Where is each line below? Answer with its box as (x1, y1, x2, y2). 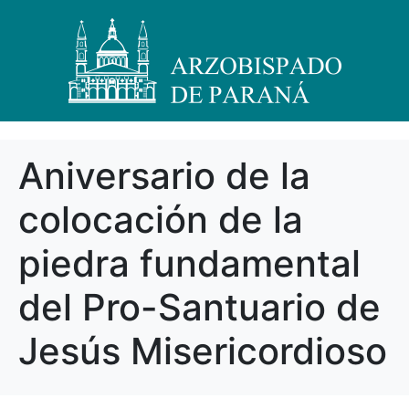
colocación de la (18, 197, 303, 242)
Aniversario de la (18, 153, 310, 198)
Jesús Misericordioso (18, 329, 387, 373)
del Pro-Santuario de (18, 285, 381, 330)
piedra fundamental (18, 241, 361, 286)
